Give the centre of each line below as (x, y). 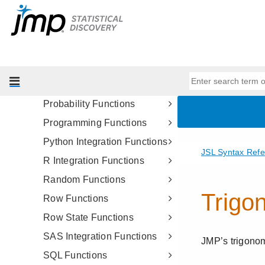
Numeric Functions (84, 66)
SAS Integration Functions (100, 236)
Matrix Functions (79, 47)
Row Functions (76, 198)
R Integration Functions (94, 161)
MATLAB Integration (87, 15)
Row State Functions (88, 217)
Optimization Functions (93, 85)
